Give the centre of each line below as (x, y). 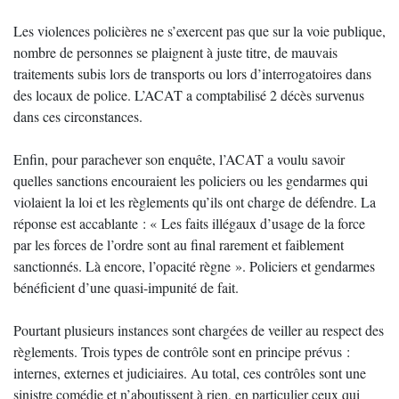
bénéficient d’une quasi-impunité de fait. (126, 287)
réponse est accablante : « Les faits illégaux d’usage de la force (189, 223)
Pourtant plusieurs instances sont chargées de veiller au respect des (199, 330)
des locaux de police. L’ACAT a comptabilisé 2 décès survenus (189, 95)
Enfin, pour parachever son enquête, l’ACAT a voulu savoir (179, 159)
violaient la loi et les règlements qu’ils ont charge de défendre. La (195, 202)
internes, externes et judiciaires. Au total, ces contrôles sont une (190, 373)
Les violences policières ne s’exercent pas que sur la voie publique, (199, 31)
